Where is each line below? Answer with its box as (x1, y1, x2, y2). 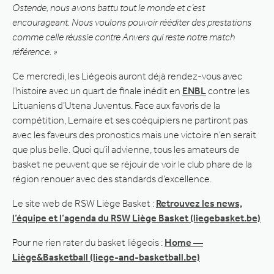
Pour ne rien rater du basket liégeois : (12, 236, 165, 248)
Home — (165, 236, 203, 248)
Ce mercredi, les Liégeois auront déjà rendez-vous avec (12, 70, 242, 82)
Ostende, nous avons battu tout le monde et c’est (12, 1, 205, 13)
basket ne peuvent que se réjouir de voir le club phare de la (12, 158, 252, 170)
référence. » (12, 45, 57, 57)
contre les (206, 84, 250, 97)
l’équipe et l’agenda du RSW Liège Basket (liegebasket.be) (12, 212, 261, 224)
